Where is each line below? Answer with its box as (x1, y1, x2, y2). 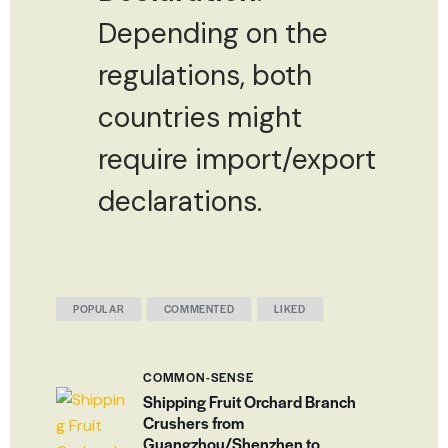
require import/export (98, 140, 376, 178)
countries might (98, 98, 302, 136)
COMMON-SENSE (143, 367, 254, 386)
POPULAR (73, 300, 125, 316)
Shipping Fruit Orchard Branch (143, 389, 356, 413)
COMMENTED (163, 300, 235, 316)
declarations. (98, 182, 262, 220)
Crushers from (143, 410, 244, 434)
